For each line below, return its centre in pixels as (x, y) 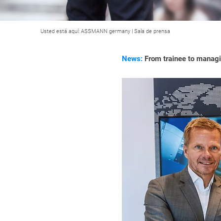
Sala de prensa (152, 31)
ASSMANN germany (106, 31)
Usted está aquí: (61, 31)
